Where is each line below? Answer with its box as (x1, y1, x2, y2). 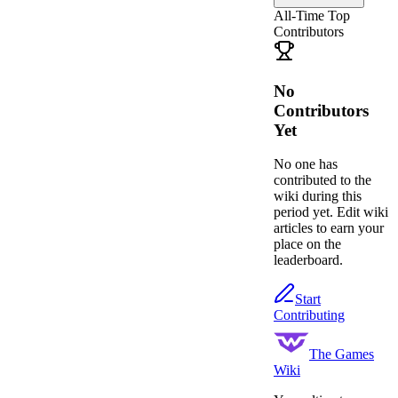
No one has (274, 156, 338, 172)
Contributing (274, 307, 345, 323)
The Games (309, 346, 374, 362)
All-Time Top (274, 7, 350, 23)
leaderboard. (274, 252, 343, 268)
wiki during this (274, 188, 362, 204)
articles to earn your (274, 220, 384, 236)
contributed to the (274, 172, 371, 188)
